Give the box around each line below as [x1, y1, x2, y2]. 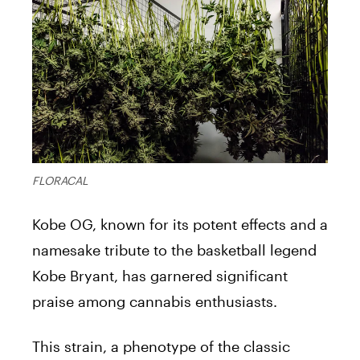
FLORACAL [32, 174, 88, 188]
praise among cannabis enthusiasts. [32, 292, 277, 311]
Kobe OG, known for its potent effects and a [32, 215, 328, 234]
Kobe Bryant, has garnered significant [32, 267, 288, 285]
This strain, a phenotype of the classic [32, 337, 290, 356]
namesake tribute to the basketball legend [32, 241, 317, 260]
